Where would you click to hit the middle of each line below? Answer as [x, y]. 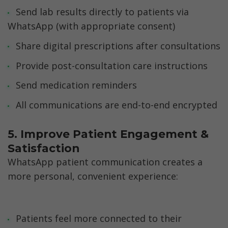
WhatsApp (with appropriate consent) [91, 26]
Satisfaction [44, 148]
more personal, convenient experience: [93, 176]
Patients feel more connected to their [98, 218]
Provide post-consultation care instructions [111, 65]
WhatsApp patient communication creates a [105, 162]
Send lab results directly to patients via [102, 11]
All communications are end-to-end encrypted [116, 105]
